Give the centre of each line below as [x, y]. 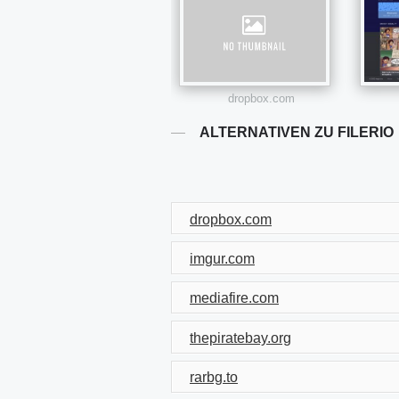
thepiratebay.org [240, 338]
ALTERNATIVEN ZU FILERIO [297, 132]
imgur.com [222, 259]
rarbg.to [214, 378]
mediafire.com [234, 298]
